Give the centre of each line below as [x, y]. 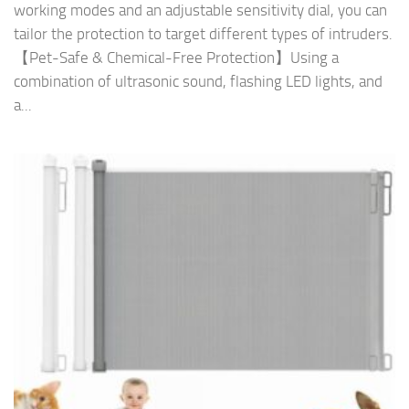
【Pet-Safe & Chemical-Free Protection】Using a [176, 58]
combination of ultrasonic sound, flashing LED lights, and [198, 82]
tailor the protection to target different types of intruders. [203, 34]
